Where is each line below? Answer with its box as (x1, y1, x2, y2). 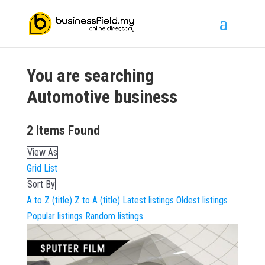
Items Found (33, 123, 100, 138)
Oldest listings (176, 195, 228, 206)
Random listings (85, 211, 143, 222)
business (109, 86, 177, 107)
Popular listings (26, 211, 83, 222)
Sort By (27, 179, 55, 190)
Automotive (26, 86, 110, 107)
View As (27, 147, 57, 158)
